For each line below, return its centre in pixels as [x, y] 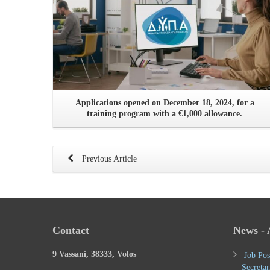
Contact [71, 230]
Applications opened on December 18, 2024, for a [165, 102]
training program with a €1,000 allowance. [165, 113]
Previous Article [108, 159]
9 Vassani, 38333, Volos [94, 254]
